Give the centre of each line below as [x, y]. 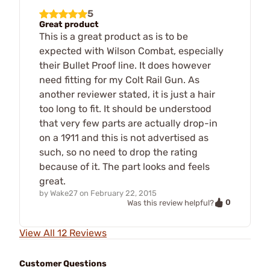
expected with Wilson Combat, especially [131, 51]
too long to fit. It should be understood [125, 108]
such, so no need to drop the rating [118, 152]
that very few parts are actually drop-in [128, 123]
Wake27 [64, 193]
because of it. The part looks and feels [124, 166]
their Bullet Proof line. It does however [125, 65]
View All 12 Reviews [63, 233]
